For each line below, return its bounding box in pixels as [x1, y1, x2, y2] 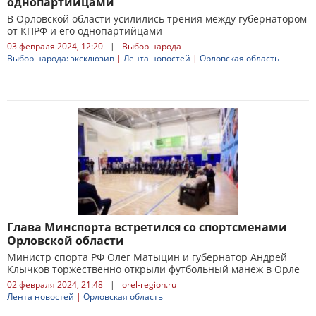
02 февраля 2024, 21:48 [7, 279, 103, 291]
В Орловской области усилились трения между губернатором [7, 12, 307, 25]
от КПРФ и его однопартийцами [7, 24, 162, 37]
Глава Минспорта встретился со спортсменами [7, 219, 287, 235]
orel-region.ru [122, 279, 176, 291]
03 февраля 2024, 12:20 [7, 40, 103, 52]
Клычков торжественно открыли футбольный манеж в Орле [7, 262, 300, 276]
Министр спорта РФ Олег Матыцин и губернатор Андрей [7, 250, 287, 264]
